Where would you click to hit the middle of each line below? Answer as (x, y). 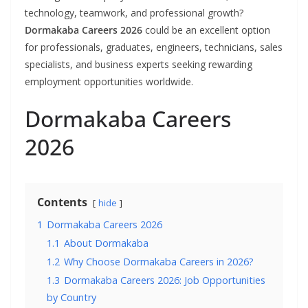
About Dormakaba (106, 243)
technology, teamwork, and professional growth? (134, 13)
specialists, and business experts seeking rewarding (139, 65)
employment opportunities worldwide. (109, 82)
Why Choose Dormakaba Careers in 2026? (159, 262)
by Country (71, 298)
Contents (62, 202)
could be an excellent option (206, 30)
